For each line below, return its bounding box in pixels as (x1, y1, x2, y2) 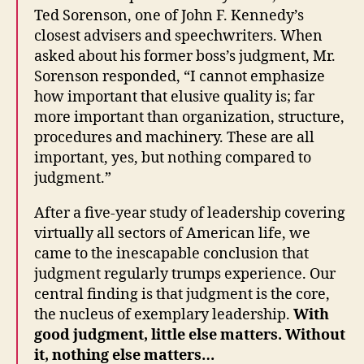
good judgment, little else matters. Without (34, 325, 345, 344)
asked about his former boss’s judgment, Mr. (34, 46, 336, 66)
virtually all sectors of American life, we (34, 223, 310, 243)
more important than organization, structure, (34, 107, 344, 127)
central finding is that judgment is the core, (34, 284, 330, 304)
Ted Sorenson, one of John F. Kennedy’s (34, 6, 304, 25)
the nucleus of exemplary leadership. (34, 305, 293, 324)
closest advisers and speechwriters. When (34, 26, 323, 45)
